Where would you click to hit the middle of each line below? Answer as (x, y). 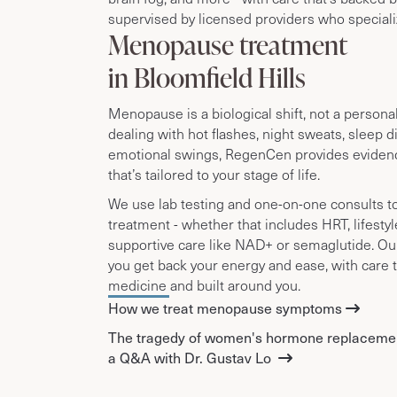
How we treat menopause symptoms (225, 307)
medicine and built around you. (204, 284)
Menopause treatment (228, 44)
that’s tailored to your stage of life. (214, 174)
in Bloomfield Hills (207, 77)
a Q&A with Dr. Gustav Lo (191, 357)
